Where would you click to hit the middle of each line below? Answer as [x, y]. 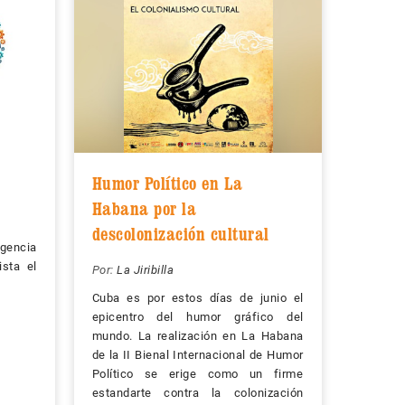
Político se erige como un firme [198, 374]
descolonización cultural [180, 235]
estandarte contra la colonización [198, 393]
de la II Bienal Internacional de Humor [198, 355]
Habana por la [144, 209]
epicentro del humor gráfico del [198, 317]
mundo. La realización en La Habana [198, 336]
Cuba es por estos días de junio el [198, 298]
